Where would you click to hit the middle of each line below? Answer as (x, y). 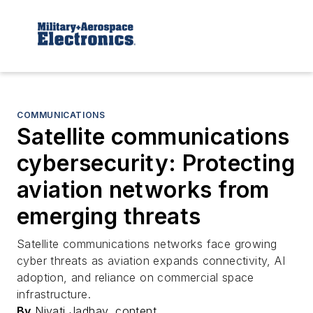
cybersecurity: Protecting (156, 163)
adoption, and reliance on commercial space (136, 277)
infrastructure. (54, 294)
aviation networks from (143, 189)
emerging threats (109, 216)
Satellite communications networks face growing (147, 243)
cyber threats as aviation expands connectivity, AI (151, 260)
